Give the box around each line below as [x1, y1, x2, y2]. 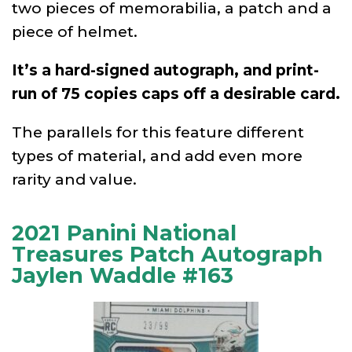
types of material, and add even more [12, 146, 302, 165]
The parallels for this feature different [12, 123, 304, 141]
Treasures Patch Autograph [12, 240, 323, 267]
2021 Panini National [12, 219, 236, 246]
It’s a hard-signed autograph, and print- [12, 60, 319, 79]
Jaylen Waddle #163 [12, 262, 233, 288]
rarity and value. [12, 170, 137, 189]
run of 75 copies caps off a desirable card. [12, 84, 340, 103]
